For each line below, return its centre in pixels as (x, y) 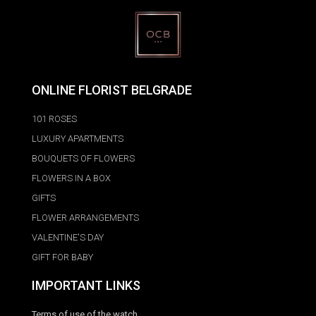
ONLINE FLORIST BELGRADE (112, 90)
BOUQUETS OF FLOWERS (83, 159)
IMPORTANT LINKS (86, 286)
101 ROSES (54, 119)
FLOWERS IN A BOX (71, 178)
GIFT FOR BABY (62, 257)
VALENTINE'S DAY (68, 238)
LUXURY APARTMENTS (78, 139)
